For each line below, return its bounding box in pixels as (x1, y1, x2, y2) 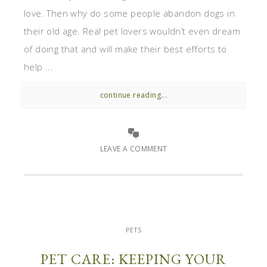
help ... (24, 60, 54, 73)
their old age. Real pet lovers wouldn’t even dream (24, 24, 240, 37)
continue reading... (100, 89, 167, 100)
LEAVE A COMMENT (100, 143, 167, 154)
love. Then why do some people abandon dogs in (24, 7, 235, 19)
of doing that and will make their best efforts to (24, 42, 227, 55)
